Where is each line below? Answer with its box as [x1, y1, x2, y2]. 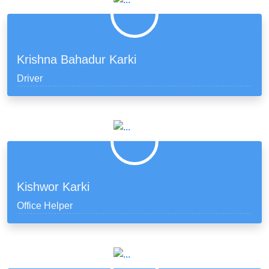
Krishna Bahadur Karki [17, 53, 136, 66]
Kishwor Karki [17, 180, 89, 193]
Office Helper [17, 201, 73, 211]
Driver [17, 73, 43, 83]
